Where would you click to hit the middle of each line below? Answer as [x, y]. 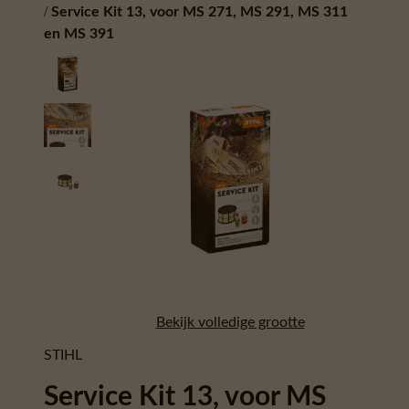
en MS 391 [79, 34]
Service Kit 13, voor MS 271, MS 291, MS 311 [199, 12]
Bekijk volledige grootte [230, 323]
